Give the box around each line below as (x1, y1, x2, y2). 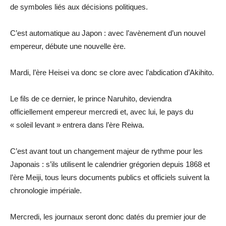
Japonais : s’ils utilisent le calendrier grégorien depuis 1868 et (10, 159, 210, 168)
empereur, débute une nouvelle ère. (10, 41, 126, 50)
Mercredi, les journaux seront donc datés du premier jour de (10, 212, 206, 221)
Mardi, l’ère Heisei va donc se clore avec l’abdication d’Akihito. (10, 68, 214, 77)
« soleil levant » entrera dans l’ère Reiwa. (10, 120, 144, 129)
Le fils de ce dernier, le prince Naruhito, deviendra (10, 94, 172, 103)
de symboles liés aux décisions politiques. (10, 2, 148, 11)
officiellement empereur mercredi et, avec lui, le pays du (10, 107, 193, 116)
